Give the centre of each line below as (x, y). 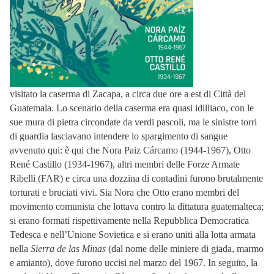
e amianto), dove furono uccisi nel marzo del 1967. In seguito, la (134, 262)
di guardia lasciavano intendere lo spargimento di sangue (119, 136)
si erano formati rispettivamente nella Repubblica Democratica (129, 220)
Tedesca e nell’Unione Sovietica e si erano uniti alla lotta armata (133, 234)
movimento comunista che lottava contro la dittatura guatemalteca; (137, 206)
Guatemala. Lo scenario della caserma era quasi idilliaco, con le (132, 108)
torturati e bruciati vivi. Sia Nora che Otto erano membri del (124, 192)
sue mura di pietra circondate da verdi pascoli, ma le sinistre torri (133, 122)
